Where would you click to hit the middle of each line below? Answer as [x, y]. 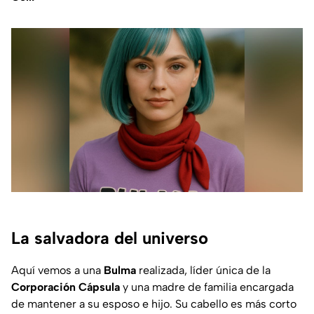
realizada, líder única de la [203, 270]
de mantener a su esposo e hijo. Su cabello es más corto [154, 303]
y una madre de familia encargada [207, 287]
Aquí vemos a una [57, 270]
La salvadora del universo [110, 238]
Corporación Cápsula [66, 287]
